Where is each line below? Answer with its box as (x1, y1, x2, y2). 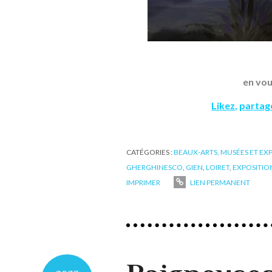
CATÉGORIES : (126, 148, 174, 157)
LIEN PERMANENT (189, 178, 250, 188)
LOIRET (206, 163, 229, 172)
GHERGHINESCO (126, 163, 183, 172)
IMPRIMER (126, 178, 160, 188)
